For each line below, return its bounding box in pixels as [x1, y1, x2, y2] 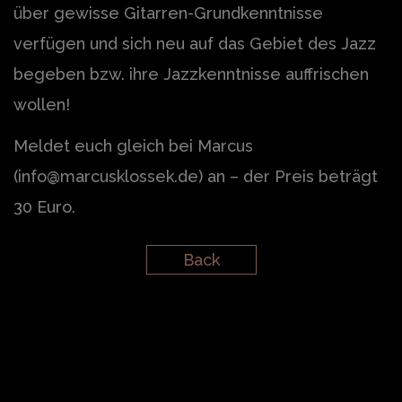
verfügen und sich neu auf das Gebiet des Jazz [13, 34, 376, 54]
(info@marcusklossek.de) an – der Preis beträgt [13, 167, 378, 187]
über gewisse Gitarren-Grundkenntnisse [13, 4, 323, 23]
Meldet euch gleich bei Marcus [13, 136, 253, 156]
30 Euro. [13, 197, 75, 217]
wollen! [13, 95, 70, 115]
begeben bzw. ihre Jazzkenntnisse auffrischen [13, 65, 369, 84]
